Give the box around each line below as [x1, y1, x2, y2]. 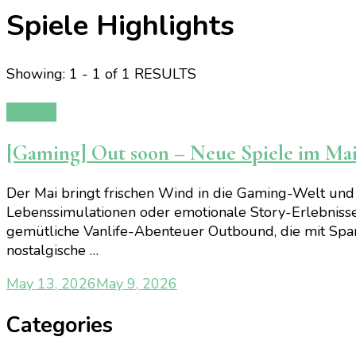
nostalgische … [6, 241, 99, 261]
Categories [6, 311, 113, 341]
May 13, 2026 [6, 274, 96, 294]
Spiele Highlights [6, 6, 234, 46]
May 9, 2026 [96, 274, 177, 294]
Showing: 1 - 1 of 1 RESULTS [6, 64, 196, 84]
